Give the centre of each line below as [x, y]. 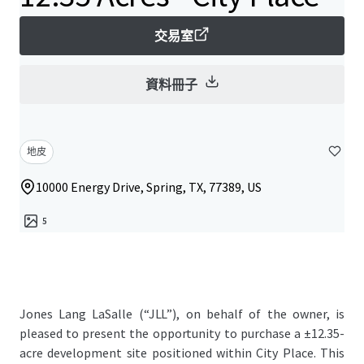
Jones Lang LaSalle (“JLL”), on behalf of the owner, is [182, 314]
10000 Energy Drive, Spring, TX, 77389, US [149, 187]
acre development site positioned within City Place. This [182, 353]
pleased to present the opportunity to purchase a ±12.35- [182, 333]
